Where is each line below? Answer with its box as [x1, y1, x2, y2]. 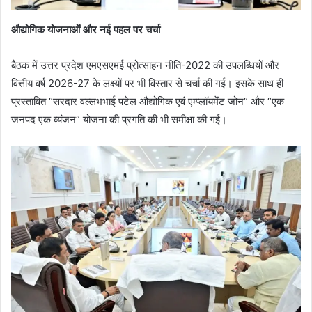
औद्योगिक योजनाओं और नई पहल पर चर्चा [11, 22, 160, 36]
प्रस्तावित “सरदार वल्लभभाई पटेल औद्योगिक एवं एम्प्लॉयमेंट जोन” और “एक [11, 94, 284, 108]
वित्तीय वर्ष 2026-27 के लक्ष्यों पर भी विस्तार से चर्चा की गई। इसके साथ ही [11, 76, 283, 90]
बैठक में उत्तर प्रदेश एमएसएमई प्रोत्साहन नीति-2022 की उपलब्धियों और [11, 58, 279, 72]
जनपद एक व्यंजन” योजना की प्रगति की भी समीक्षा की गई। [11, 112, 227, 126]
